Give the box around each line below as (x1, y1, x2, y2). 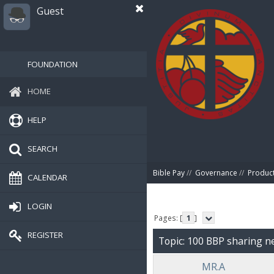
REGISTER (28, 229, 63, 240)
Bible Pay (153, 168, 185, 178)
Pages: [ (154, 212, 183, 223)
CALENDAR (28, 171, 67, 183)
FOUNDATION (28, 59, 78, 70)
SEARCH (28, 143, 57, 154)
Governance (195, 168, 237, 178)
